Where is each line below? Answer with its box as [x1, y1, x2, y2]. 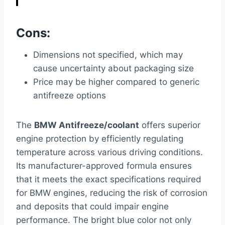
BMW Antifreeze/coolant [34, 120, 139, 131]
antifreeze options [33, 90, 106, 101]
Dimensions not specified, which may [33, 50, 183, 60]
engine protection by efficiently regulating [16, 134, 183, 144]
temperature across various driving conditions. [16, 147, 203, 158]
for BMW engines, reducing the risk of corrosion [16, 188, 207, 198]
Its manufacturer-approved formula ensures [16, 161, 192, 171]
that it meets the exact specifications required [16, 174, 201, 185]
